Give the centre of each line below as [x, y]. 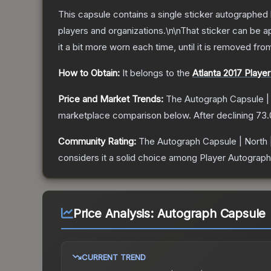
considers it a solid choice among [129, 158]
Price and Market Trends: [111, 99]
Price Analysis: [115, 214]
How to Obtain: [89, 73]
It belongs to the [157, 73]
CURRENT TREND [114, 257]
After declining [225, 116]
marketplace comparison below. [125, 116]
